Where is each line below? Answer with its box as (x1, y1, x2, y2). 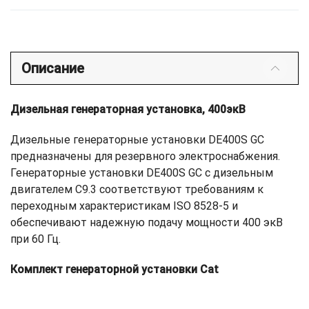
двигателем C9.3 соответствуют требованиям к (10, 183, 263, 197)
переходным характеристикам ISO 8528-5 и (10, 199, 238, 213)
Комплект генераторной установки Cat (10, 263, 219, 277)
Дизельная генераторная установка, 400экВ (10, 103, 246, 117)
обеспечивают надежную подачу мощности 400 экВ (10, 216, 283, 230)
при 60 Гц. (10, 232, 61, 246)
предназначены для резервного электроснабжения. (10, 150, 280, 163)
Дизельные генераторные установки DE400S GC (10, 133, 264, 147)
